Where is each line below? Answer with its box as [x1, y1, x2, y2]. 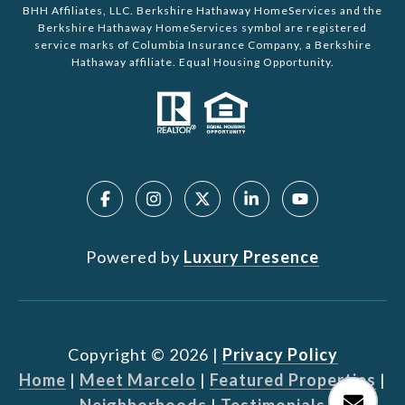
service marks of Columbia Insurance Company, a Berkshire [33, 38, 372, 52]
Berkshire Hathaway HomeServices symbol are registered [38, 21, 367, 35]
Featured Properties [210, 370, 376, 391]
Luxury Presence [184, 247, 319, 268]
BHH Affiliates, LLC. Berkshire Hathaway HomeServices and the [23, 4, 382, 18]
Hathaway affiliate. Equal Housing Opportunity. [71, 55, 334, 70]
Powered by [86, 247, 184, 268]
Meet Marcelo [80, 370, 196, 391]
